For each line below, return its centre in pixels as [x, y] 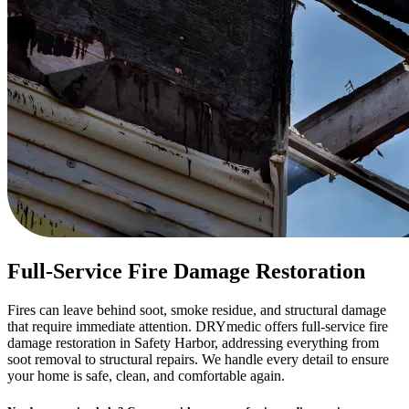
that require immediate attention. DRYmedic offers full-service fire [198, 327]
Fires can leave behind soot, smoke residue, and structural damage [197, 310]
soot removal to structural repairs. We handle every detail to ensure [198, 360]
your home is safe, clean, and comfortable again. [146, 376]
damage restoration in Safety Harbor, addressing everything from [193, 343]
